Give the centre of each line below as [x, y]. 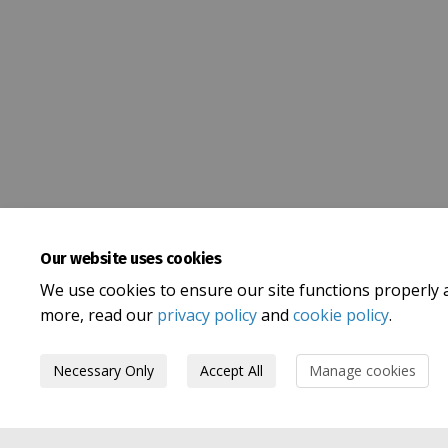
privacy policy [207, 315]
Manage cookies [362, 370]
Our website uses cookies [131, 258]
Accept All [231, 370]
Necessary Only [103, 370]
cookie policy [341, 315]
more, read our [98, 315]
